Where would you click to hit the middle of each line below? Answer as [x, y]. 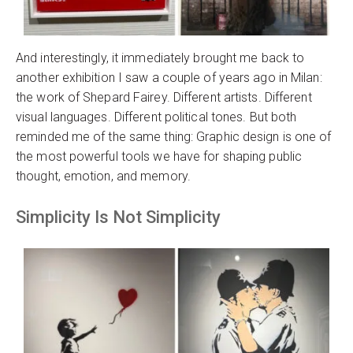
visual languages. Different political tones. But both [156, 117]
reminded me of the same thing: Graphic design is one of [174, 137]
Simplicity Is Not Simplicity [118, 217]
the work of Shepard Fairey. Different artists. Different [164, 98]
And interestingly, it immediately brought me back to [160, 58]
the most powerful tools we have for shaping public [159, 157]
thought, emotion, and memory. [103, 176]
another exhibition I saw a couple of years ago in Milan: [169, 78]
